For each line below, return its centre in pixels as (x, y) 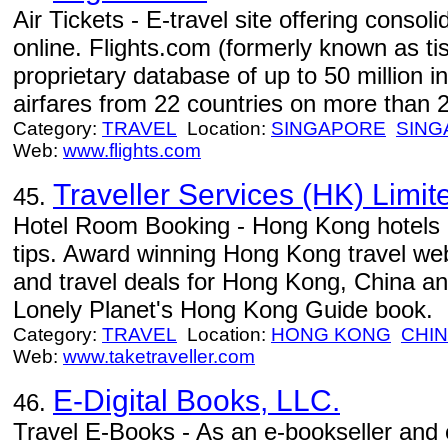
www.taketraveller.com (159, 356)
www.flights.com (132, 150)
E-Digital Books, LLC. (196, 400)
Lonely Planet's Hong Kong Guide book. (223, 309)
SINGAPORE (328, 128)
